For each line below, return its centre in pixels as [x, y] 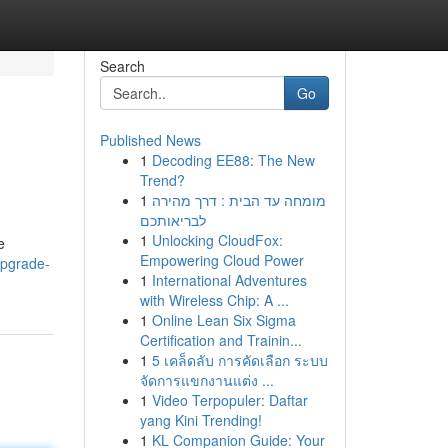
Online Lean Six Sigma [223, 320]
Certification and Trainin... [220, 340]
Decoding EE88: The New [233, 160]
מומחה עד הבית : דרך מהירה [238, 200]
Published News [150, 140]
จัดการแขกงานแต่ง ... [206, 380]
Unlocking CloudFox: [217, 240]
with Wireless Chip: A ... [214, 300]
